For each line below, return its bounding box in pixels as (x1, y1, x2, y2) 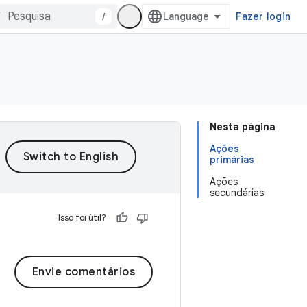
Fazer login (236, 10, 291, 23)
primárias (210, 153, 254, 166)
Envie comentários (32, 265, 135, 279)
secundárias (210, 186, 264, 199)
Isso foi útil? (58, 212, 106, 223)
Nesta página (210, 121, 275, 133)
